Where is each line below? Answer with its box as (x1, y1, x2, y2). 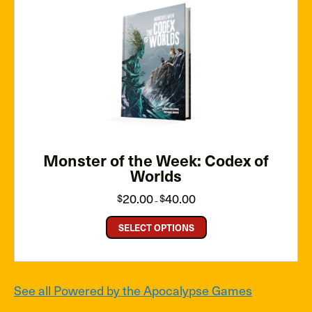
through (194, 214, 217, 224)
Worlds (130, 164, 182, 186)
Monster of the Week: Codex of (43, 148, 269, 171)
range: (194, 196, 212, 206)
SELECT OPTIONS (118, 220, 194, 234)
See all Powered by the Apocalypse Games (14, 281, 252, 299)
